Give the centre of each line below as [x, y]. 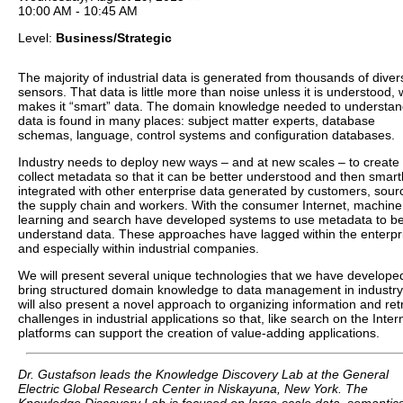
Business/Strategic [114, 38]
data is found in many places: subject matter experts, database [197, 121]
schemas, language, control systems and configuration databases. [206, 135]
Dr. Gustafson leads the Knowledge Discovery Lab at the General [203, 374]
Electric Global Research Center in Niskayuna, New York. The [193, 389]
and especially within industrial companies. [139, 248]
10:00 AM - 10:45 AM [78, 11]
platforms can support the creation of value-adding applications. [199, 333]
